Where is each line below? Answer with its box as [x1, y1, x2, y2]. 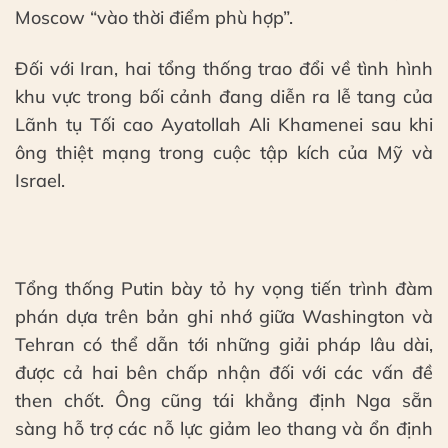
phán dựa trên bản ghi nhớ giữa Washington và [15, 304, 433, 328]
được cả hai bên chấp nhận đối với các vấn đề [15, 360, 433, 384]
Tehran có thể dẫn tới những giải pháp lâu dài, [15, 332, 433, 356]
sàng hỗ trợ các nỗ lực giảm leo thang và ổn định [15, 416, 433, 440]
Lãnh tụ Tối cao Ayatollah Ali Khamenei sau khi [15, 113, 433, 137]
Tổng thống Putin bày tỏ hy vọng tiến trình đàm [15, 276, 433, 300]
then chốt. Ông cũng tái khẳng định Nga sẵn [15, 388, 433, 412]
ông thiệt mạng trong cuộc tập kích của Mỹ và [15, 141, 433, 165]
